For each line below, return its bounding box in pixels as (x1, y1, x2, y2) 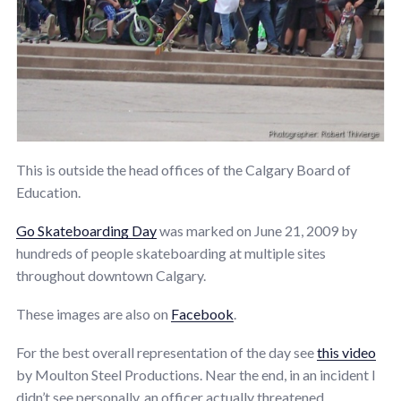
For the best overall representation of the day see (16, 343, 317, 361)
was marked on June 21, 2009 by (157, 221, 357, 239)
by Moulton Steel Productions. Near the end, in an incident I (16, 365, 376, 383)
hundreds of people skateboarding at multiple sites (16, 243, 326, 261)
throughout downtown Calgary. (16, 266, 206, 284)
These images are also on (16, 304, 171, 322)
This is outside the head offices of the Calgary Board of (16, 160, 351, 178)
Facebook (171, 304, 234, 322)
